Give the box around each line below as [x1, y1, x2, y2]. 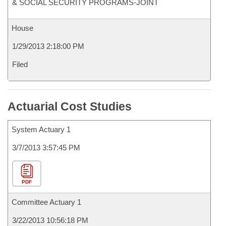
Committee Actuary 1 [12, 198, 81, 206]
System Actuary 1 [12, 125, 71, 134]
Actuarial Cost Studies [8, 100, 132, 113]
